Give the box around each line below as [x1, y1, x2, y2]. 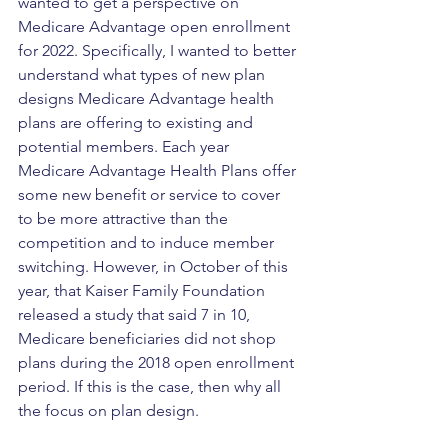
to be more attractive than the [18, 209, 232, 229]
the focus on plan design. [18, 401, 203, 421]
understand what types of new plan [18, 65, 269, 85]
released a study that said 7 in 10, [18, 305, 254, 325]
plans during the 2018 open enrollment [18, 353, 298, 373]
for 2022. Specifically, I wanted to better [18, 41, 300, 61]
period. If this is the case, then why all [18, 377, 285, 397]
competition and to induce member [18, 233, 278, 253]
